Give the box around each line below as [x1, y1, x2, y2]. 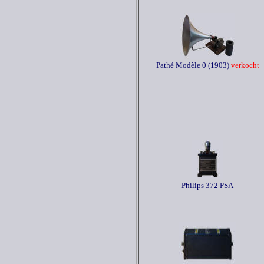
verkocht [229, 61, 259, 70]
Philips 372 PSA [181, 181, 233, 190]
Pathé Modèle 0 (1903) [156, 61, 229, 70]
